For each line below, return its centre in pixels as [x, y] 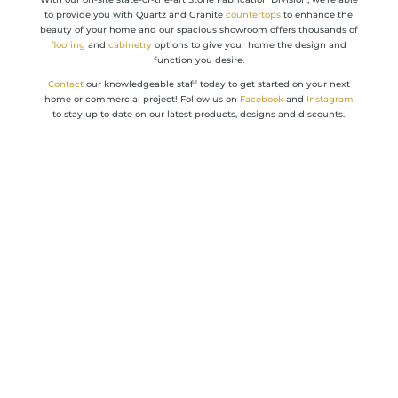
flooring [68, 44]
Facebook [261, 99]
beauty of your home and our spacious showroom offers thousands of [199, 29]
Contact [65, 84]
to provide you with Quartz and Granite [135, 14]
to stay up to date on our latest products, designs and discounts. [199, 114]
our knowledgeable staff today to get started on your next [216, 84]
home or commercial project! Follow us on [142, 99]
